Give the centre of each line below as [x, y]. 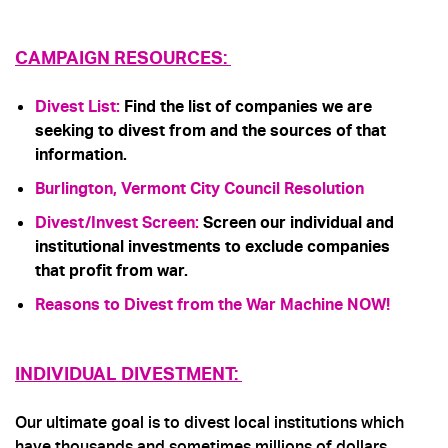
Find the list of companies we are [246, 107]
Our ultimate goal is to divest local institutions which [209, 423]
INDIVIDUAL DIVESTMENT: [128, 374]
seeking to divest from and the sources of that [210, 131]
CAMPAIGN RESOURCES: [123, 58]
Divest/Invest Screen [115, 223]
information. [81, 155]
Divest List [75, 107]
